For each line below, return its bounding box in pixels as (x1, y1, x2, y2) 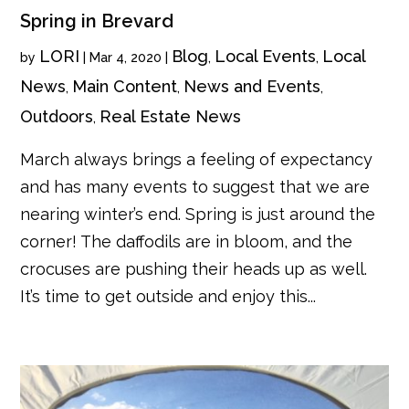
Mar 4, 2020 (89, 50, 163, 66)
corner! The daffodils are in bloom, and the (20, 232, 353, 252)
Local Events (215, 47, 317, 67)
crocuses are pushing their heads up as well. (20, 259, 368, 279)
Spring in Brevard (20, 10, 174, 33)
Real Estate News (100, 107, 242, 127)
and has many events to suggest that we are (20, 177, 371, 197)
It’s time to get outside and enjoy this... (20, 287, 317, 307)
